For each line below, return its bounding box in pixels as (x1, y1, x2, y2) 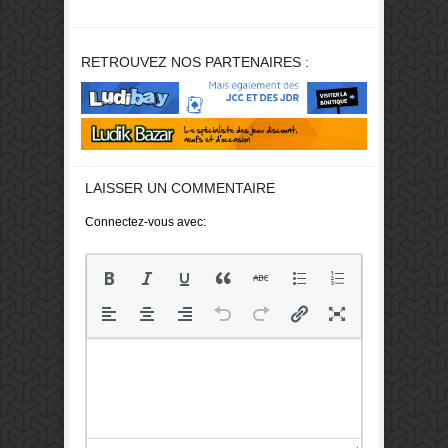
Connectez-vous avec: (85, 214, 206, 229)
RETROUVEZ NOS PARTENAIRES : (81, 54, 309, 71)
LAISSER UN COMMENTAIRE (85, 179, 275, 196)
